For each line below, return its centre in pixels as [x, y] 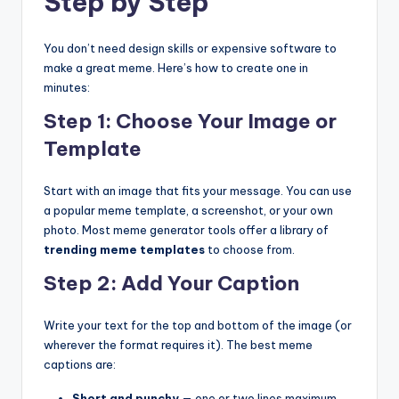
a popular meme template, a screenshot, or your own [188, 210]
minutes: [67, 87]
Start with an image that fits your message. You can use [198, 190]
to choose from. [250, 249]
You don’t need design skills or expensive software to [190, 48]
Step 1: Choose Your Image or [190, 121]
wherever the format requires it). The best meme [178, 344]
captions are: [80, 364]
